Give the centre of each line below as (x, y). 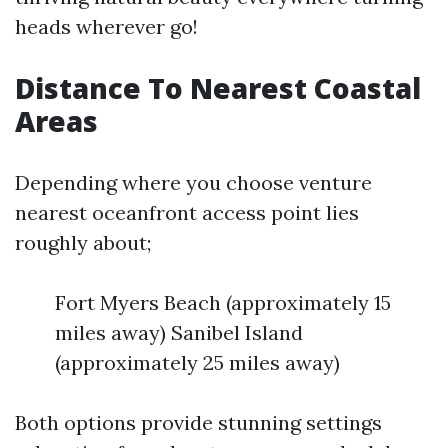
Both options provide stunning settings (198, 422)
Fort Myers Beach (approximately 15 (223, 302)
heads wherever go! (106, 26)
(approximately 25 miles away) (197, 362)
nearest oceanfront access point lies (187, 212)
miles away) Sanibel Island (179, 332)
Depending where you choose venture (193, 182)
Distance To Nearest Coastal (218, 88)
